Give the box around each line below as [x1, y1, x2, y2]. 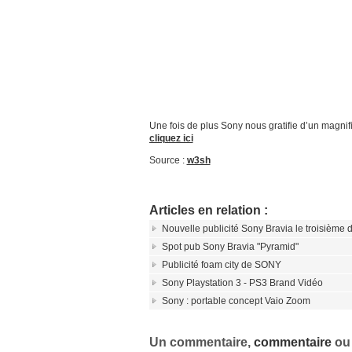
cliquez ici [148, 133, 193, 144]
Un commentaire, [148, 335, 254, 349]
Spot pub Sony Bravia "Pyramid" [161, 241, 299, 252]
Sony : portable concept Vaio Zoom [161, 295, 310, 306]
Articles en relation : [148, 203, 268, 217]
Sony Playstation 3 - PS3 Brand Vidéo [161, 277, 323, 288]
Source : [148, 155, 187, 166]
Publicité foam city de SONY [161, 259, 281, 270]
